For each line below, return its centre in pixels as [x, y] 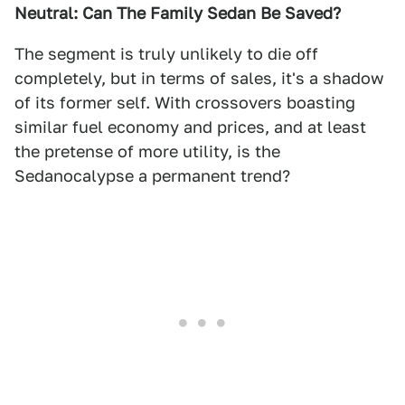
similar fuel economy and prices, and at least [190, 127]
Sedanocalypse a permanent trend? [152, 176]
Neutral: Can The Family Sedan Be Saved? [178, 13]
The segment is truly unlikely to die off [166, 54]
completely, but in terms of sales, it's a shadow [199, 78]
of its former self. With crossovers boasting [185, 103]
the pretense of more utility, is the [147, 151]
